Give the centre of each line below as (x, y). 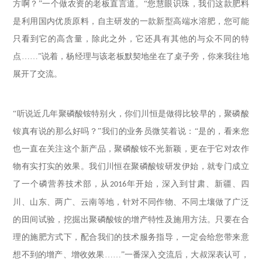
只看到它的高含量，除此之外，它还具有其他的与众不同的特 (131, 39)
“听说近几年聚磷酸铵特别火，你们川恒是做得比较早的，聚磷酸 (131, 114)
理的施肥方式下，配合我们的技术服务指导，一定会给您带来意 (131, 237)
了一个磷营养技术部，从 (61, 184)
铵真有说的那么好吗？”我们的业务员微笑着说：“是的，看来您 (131, 131)
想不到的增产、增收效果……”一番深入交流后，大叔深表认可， (131, 255)
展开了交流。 (38, 74)
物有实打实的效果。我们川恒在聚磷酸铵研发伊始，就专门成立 (131, 166)
